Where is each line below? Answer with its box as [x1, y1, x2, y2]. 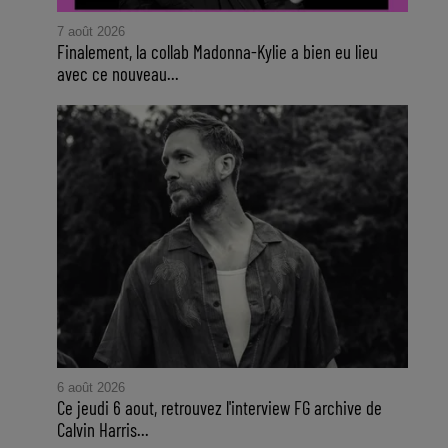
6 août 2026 [56, 380, 125, 396]
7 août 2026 [56, 23, 125, 39]
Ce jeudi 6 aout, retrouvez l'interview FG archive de [56, 396, 382, 420]
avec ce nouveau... [56, 61, 179, 85]
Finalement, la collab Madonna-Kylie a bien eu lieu [56, 39, 378, 63]
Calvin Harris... [56, 418, 149, 442]
